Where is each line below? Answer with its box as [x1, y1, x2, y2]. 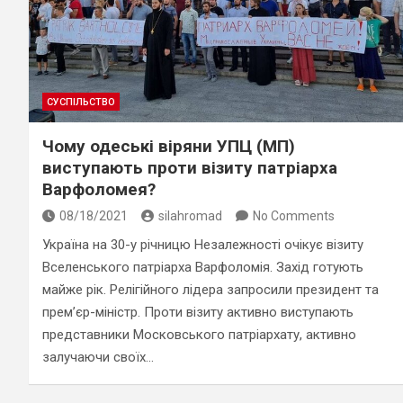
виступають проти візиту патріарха [42, 157, 337, 178]
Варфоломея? [42, 178, 156, 200]
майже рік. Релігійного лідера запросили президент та [42, 281, 379, 298]
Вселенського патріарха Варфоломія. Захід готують [42, 258, 363, 275]
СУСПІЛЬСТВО [47, 95, 115, 108]
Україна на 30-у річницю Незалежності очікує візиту [42, 236, 363, 253]
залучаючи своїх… [42, 348, 154, 365]
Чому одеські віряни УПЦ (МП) [42, 135, 295, 157]
